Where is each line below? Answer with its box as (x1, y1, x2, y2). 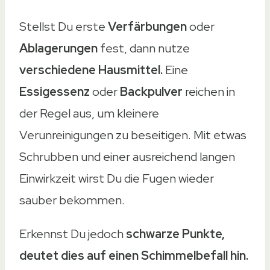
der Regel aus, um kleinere (19, 105, 159, 122)
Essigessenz (19, 84, 92, 100)
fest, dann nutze (100, 40, 190, 57)
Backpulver (120, 84, 185, 100)
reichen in (185, 84, 235, 100)
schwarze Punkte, (126, 226, 225, 242)
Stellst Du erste (19, 19, 108, 35)
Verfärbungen (108, 19, 189, 35)
